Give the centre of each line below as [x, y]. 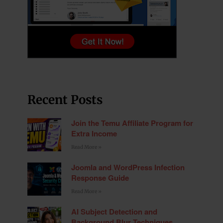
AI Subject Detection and [114, 211]
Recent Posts [65, 100]
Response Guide [100, 177]
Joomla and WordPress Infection [128, 167]
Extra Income [94, 133]
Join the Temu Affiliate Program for [132, 123]
